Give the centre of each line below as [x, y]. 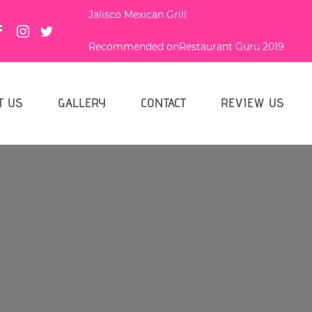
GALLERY [82, 102]
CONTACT [163, 102]
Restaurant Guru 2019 [232, 47]
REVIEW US [252, 102]
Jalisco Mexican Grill [138, 15]
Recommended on [134, 47]
